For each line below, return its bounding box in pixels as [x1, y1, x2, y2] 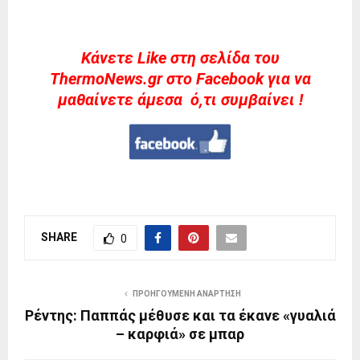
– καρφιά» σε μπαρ [116, 325, 244, 343]
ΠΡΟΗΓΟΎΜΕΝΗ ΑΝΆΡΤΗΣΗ [132, 289, 241, 299]
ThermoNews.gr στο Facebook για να [49, 69, 311, 89]
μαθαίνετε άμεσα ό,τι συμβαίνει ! [57, 90, 303, 110]
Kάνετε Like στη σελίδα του [80, 48, 280, 68]
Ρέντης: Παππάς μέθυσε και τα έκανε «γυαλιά [24, 307, 336, 325]
